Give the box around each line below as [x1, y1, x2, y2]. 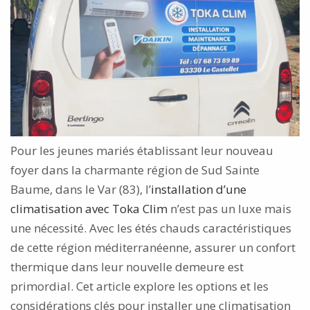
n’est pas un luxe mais [167, 200, 291, 217]
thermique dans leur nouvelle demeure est [10, 258, 244, 275]
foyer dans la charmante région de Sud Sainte [10, 161, 259, 178]
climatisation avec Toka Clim [10, 200, 167, 217]
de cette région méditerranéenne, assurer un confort [10, 239, 295, 255]
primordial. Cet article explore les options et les [10, 277, 268, 294]
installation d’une [151, 181, 246, 197]
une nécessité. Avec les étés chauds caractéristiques [10, 219, 291, 236]
